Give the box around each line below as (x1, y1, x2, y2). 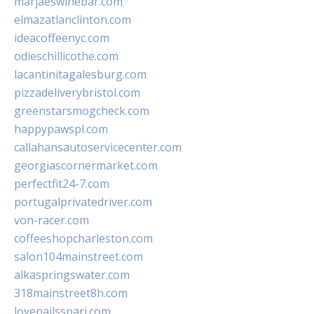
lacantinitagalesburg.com (14, 67, 146, 83)
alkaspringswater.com (14, 267, 130, 283)
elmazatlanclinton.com (14, 12, 131, 28)
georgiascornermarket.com (14, 158, 158, 174)
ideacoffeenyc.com (14, 30, 109, 46)
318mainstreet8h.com (14, 285, 128, 301)
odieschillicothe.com (14, 48, 118, 64)
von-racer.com (14, 212, 89, 228)
